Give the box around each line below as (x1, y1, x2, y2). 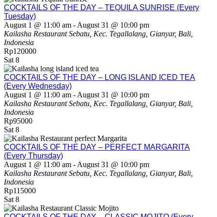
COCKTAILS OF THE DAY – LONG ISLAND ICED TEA (4, 73, 195, 81)
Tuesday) (4, 12, 36, 20)
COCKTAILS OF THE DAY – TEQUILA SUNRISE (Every (4, 3, 199, 12)
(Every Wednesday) (4, 81, 72, 90)
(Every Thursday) (4, 151, 63, 160)
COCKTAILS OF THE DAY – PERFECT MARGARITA (4, 142, 190, 151)
